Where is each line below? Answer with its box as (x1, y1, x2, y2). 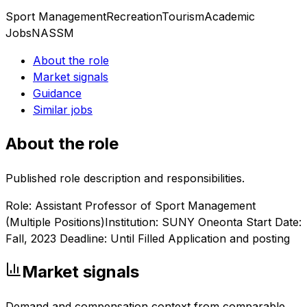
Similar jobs (33, 102, 93, 116)
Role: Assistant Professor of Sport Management (5, 198, 256, 212)
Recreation (106, 9, 162, 23)
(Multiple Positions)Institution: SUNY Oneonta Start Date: (5, 214, 302, 229)
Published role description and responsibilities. (5, 171, 245, 185)
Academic (204, 9, 255, 23)
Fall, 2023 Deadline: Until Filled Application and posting (5, 231, 290, 245)
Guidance (33, 86, 82, 100)
